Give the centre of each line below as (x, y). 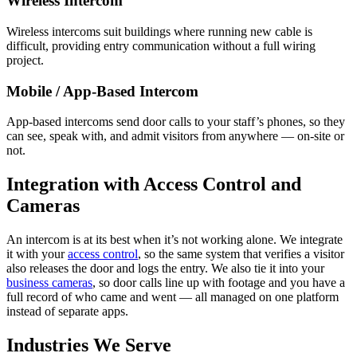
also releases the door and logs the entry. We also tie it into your (165, 269)
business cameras (49, 283)
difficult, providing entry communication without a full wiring (161, 46)
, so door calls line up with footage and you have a (219, 283)
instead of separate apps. (67, 312)
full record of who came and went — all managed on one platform (173, 297)
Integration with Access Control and (154, 184)
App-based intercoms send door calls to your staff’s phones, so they (176, 122)
